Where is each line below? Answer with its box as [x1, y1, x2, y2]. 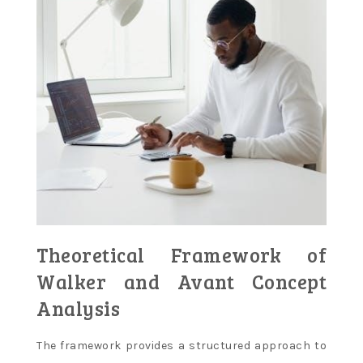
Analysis [36, 295, 120, 322]
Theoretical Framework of [36, 241, 327, 269]
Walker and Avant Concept [36, 268, 327, 296]
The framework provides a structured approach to [36, 339, 327, 353]
